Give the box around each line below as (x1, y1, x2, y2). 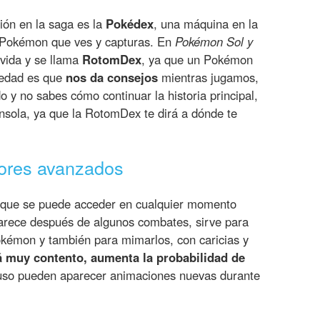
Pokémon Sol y (175, 32, 253, 50)
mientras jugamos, (158, 68, 259, 86)
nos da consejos (66, 68, 158, 86)
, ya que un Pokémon (141, 50, 253, 68)
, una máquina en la (154, 14, 258, 32)
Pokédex (106, 14, 154, 32)
